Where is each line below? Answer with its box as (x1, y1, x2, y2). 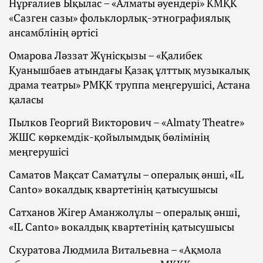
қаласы (9, 92, 43, 107)
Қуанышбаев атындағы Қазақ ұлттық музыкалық (9, 63, 249, 77)
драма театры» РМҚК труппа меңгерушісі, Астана (9, 77, 250, 92)
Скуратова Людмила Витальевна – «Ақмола (9, 242, 221, 257)
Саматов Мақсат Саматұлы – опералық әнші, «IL (9, 167, 244, 182)
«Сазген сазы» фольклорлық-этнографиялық (9, 11, 230, 25)
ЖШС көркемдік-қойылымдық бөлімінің (9, 130, 210, 144)
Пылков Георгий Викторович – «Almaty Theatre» (9, 115, 244, 130)
